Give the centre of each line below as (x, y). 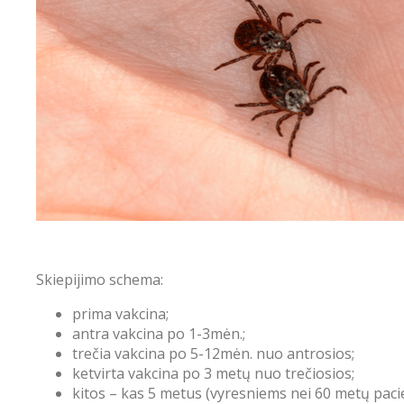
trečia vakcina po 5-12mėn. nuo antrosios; (213, 353)
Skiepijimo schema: (100, 279)
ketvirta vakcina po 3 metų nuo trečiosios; (213, 373)
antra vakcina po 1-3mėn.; (159, 333)
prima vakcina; (120, 313)
